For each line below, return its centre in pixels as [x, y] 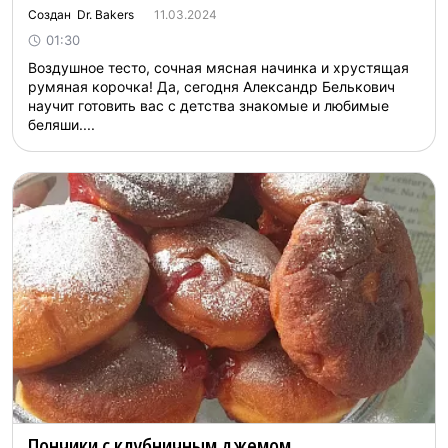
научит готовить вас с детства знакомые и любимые [208, 105]
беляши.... [61, 124]
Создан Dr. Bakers [81, 14]
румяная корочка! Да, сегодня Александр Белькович [211, 86]
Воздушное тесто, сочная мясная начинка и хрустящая [218, 67]
